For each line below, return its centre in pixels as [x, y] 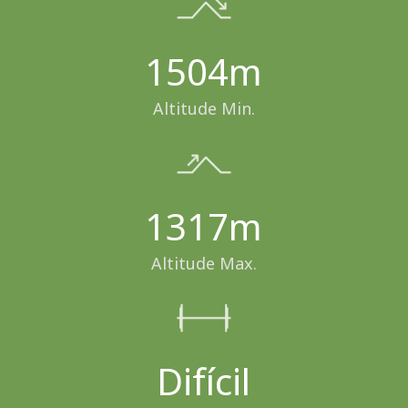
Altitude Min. [204, 108]
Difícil [204, 381]
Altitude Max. [204, 263]
